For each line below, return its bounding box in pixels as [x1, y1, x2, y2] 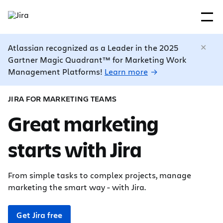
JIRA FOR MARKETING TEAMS [8, 93, 117, 104]
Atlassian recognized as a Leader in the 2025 [8, 42, 178, 53]
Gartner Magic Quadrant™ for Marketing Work [8, 54, 187, 65]
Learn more [105, 66, 148, 77]
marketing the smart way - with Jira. [8, 182, 146, 192]
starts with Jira [8, 135, 142, 163]
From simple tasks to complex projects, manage [8, 170, 191, 180]
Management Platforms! [8, 66, 105, 77]
